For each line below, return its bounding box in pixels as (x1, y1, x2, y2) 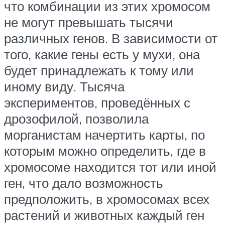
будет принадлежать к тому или (4, 62, 194, 78)
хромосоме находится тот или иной (4, 158, 216, 175)
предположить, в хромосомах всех (4, 190, 209, 207)
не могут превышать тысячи (4, 14, 173, 30)
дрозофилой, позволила (4, 110, 149, 127)
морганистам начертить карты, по (4, 126, 205, 143)
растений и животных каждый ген (4, 206, 204, 223)
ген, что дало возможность (4, 174, 163, 191)
